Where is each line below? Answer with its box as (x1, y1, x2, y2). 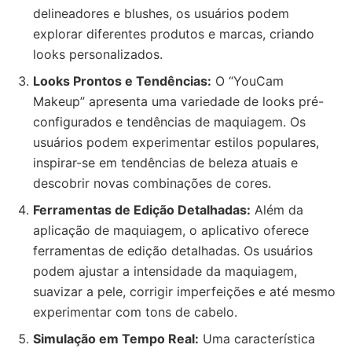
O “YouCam (211, 73, 284, 89)
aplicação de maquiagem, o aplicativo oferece (33, 222, 309, 238)
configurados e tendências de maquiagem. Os (33, 114, 306, 130)
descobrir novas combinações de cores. (33, 175, 271, 191)
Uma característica (199, 331, 315, 346)
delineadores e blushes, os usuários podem (33, 5, 289, 21)
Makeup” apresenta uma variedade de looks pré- (33, 93, 324, 109)
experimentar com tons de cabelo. (33, 304, 237, 320)
